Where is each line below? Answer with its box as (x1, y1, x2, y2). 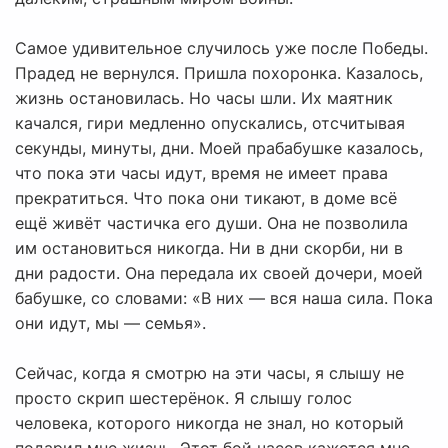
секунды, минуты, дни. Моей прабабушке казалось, (15, 138, 423, 159)
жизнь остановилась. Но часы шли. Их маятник (15, 88, 393, 109)
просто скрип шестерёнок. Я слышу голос (15, 388, 352, 409)
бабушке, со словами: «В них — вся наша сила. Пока (15, 288, 433, 309)
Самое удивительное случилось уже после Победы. (15, 38, 428, 59)
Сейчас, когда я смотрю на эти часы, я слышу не (15, 363, 404, 384)
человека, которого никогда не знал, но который (15, 413, 404, 434)
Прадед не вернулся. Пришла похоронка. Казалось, (15, 63, 423, 84)
